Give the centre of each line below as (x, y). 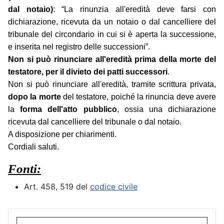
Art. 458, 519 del (57, 187)
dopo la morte (34, 97)
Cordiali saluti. (33, 147)
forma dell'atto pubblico (68, 109)
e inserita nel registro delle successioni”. (79, 47)
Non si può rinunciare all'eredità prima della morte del (112, 59)
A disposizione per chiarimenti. (62, 134)
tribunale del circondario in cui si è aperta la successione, (112, 34)
